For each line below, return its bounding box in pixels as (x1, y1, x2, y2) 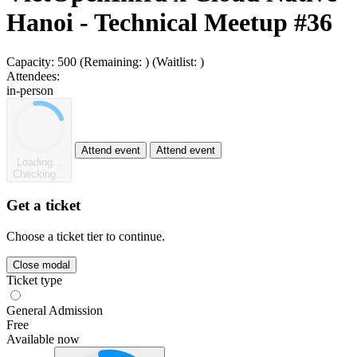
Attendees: (6, 69, 60, 83)
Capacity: (6, 54, 54, 69)
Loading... (16, 155, 62, 168)
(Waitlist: (152, 54, 200, 69)
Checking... (13, 167, 65, 180)
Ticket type (6, 273, 62, 287)
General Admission (6, 303, 103, 317)
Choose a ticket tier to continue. (6, 229, 165, 243)
